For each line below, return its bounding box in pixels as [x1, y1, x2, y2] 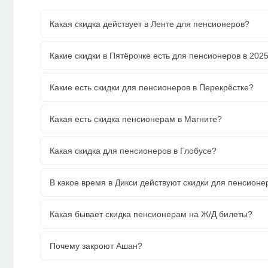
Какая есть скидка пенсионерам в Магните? [50, 114, 222, 124]
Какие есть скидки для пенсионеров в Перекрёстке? [50, 82, 254, 92]
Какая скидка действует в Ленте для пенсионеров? [50, 19, 249, 29]
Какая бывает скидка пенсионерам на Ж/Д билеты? [50, 209, 252, 219]
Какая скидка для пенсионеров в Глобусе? [50, 145, 217, 156]
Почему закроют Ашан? [50, 240, 142, 251]
